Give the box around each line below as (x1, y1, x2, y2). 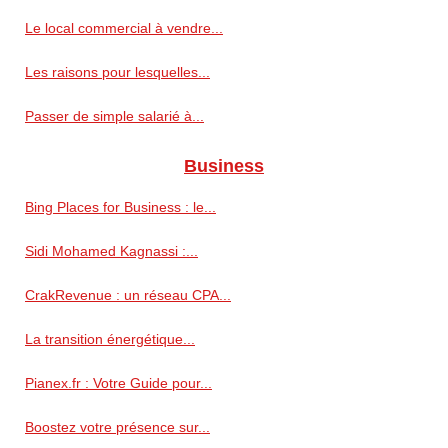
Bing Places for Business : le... (25, 199, 216, 216)
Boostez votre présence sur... (25, 419, 210, 436)
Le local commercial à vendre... (25, 20, 223, 37)
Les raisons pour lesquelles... (25, 64, 210, 81)
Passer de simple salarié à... (25, 108, 204, 125)
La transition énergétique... (25, 331, 195, 348)
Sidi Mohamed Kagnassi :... (25, 243, 198, 260)
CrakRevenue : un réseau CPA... (25, 287, 231, 304)
